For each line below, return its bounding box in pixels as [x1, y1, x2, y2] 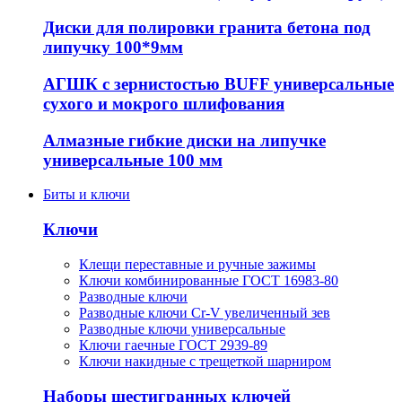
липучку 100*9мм [43, 38, 183, 57]
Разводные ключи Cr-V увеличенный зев [79, 304, 330, 320]
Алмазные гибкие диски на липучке [43, 130, 326, 150]
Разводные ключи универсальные [79, 320, 285, 336]
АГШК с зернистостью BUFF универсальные [43, 74, 394, 93]
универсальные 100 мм [43, 150, 223, 170]
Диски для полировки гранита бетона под [43, 18, 371, 38]
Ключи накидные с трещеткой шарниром [79, 353, 331, 369]
